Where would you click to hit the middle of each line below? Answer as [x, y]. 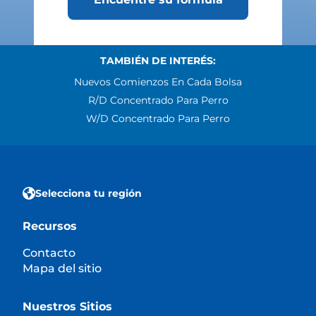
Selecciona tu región [89, 193]
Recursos [50, 226]
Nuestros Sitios [67, 306]
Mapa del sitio [62, 268]
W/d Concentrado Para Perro [158, 118]
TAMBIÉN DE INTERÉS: [158, 60]
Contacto [49, 253]
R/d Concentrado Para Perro [158, 100]
